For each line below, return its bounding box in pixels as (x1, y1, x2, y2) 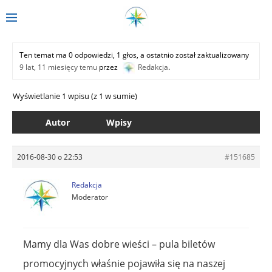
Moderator (72, 191, 108, 202)
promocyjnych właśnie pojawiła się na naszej (23, 256, 225, 270)
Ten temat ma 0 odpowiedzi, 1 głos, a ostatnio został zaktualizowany (19, 49, 249, 60)
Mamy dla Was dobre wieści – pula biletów (23, 237, 215, 251)
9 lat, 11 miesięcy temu (19, 61, 97, 72)
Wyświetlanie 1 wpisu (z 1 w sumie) (13, 90, 137, 101)
